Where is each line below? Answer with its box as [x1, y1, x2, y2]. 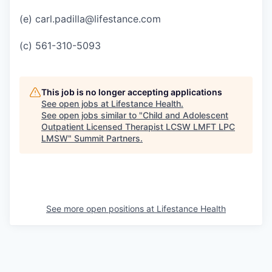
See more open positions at [46, 203, 157, 214]
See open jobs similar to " [41, 110, 143, 121]
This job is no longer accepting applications [41, 87, 222, 98]
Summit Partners [74, 133, 140, 144]
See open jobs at [41, 98, 111, 109]
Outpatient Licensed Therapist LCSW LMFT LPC [41, 121, 235, 132]
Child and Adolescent [143, 110, 228, 121]
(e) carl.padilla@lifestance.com [19, 13, 161, 25]
